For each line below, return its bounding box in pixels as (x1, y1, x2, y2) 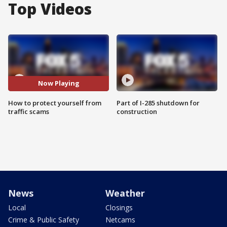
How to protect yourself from (8, 98, 101, 107)
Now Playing (37, 79, 80, 88)
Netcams (105, 214, 135, 224)
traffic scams (8, 106, 49, 116)
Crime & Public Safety (8, 214, 79, 224)
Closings (105, 202, 133, 212)
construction (117, 106, 157, 116)
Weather (105, 186, 145, 199)
